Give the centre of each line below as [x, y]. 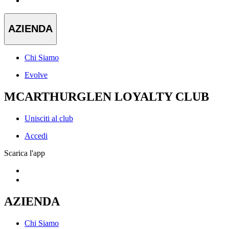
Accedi [36, 135]
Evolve [36, 75]
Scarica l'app [25, 153]
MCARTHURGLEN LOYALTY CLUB [107, 96]
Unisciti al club [49, 118]
